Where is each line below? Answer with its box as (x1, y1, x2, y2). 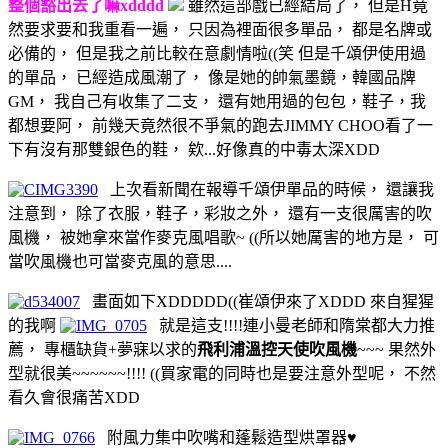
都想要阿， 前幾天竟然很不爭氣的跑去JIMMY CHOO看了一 (8, 116, 433, 134)
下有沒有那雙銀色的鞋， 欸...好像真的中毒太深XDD (8, 140, 380, 158)
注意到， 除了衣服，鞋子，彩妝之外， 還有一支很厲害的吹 (8, 204, 432, 222)
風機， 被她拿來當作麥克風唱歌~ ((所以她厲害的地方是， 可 (8, 228, 439, 246)
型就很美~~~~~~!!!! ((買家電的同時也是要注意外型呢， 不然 (8, 364, 436, 382)
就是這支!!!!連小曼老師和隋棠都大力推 (147, 316, 435, 334)
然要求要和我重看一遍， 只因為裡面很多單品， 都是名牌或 (8, 20, 432, 38)
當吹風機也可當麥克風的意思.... (8, 252, 232, 270)
